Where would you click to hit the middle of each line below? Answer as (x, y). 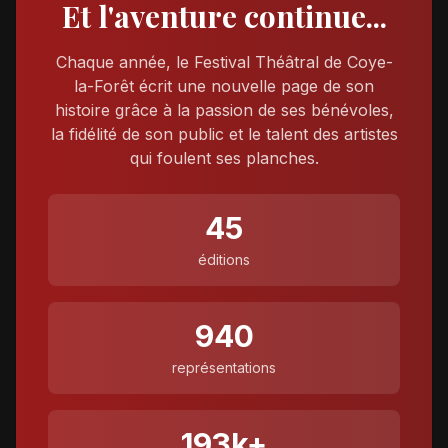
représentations (224, 367)
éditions (224, 259)
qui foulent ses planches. (224, 158)
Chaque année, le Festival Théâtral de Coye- (224, 62)
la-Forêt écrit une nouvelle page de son (224, 86)
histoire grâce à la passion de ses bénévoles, (224, 110)
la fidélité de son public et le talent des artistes (224, 134)
